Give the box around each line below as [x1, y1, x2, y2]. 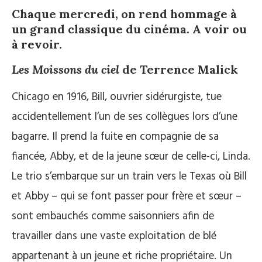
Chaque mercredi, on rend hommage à [12, 6, 237, 21]
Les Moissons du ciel [12, 62, 119, 77]
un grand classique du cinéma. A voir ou [12, 22, 247, 36]
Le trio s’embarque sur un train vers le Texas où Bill [12, 168, 247, 185]
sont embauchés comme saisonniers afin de [12, 208, 214, 225]
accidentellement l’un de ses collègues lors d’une [12, 108, 237, 126]
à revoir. [12, 37, 62, 51]
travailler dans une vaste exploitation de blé [12, 227, 216, 245]
